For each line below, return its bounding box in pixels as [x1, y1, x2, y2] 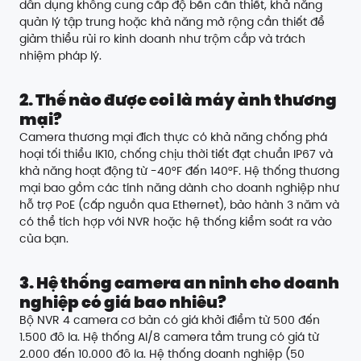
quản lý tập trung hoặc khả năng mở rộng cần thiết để [19, 14, 325, 31]
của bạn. [19, 230, 68, 247]
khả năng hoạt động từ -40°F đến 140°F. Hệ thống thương [19, 163, 339, 180]
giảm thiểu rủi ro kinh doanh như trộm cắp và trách [19, 31, 305, 48]
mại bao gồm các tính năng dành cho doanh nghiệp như [19, 180, 339, 197]
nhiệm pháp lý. [19, 48, 102, 64]
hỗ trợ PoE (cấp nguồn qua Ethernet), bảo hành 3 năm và [19, 197, 339, 214]
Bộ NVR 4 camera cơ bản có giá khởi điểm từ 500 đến [19, 312, 320, 329]
